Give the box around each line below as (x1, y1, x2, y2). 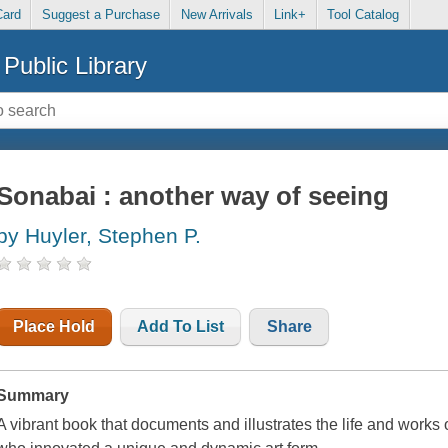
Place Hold (13, 318, 96, 336)
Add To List (137, 318, 225, 336)
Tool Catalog (327, 7, 400, 23)
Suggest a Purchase (41, 7, 160, 23)
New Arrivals (180, 7, 253, 23)
